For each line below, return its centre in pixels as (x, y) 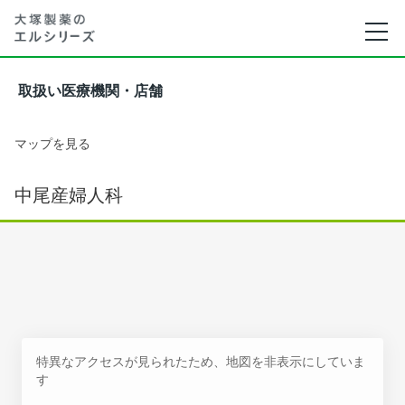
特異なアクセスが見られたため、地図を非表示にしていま (201, 361)
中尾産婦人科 (69, 195)
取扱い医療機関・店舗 (90, 91)
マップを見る (52, 143)
